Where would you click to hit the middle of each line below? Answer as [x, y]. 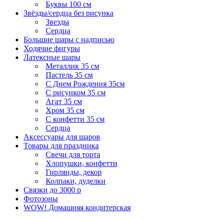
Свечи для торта [73, 155]
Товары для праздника [61, 146]
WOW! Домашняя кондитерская [77, 208]
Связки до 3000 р [52, 190]
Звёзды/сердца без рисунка [69, 13]
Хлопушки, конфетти [82, 164]
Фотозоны [41, 199]
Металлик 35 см [72, 66]
